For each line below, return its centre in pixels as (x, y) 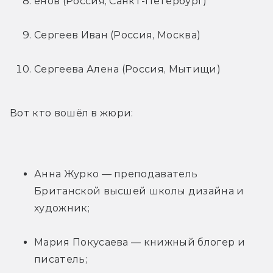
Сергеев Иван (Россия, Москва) (118, 35)
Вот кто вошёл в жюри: (72, 113)
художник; (62, 208)
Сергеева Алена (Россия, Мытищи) (127, 69)
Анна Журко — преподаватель (116, 174)
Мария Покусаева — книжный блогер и (140, 242)
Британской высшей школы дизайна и (139, 191)
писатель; (61, 259)
